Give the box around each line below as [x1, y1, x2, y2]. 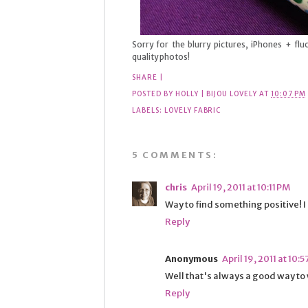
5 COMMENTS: [132, 148, 218, 161]
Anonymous [165, 252, 218, 265]
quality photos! [132, 52, 190, 63]
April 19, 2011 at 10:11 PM [191, 181, 290, 193]
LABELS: [132, 105, 164, 115]
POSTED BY [132, 89, 175, 98]
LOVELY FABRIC [164, 105, 221, 115]
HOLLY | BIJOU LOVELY [175, 89, 258, 98]
